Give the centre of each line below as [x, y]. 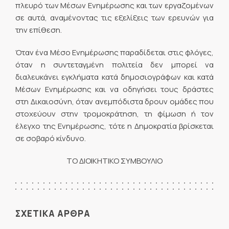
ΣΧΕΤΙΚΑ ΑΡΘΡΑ [53, 214]
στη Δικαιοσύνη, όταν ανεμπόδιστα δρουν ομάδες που [114, 101]
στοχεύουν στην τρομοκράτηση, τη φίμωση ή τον [114, 114]
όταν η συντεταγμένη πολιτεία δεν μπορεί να [114, 65]
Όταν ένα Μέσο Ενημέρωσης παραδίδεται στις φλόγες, [114, 52]
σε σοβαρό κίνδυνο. [51, 138]
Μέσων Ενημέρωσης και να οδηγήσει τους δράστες [114, 89]
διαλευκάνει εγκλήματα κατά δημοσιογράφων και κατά [114, 77]
